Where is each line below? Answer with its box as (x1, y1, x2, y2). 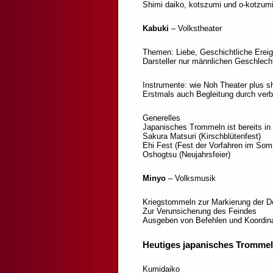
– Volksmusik (166, 174, 216, 183)
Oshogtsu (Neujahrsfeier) (143, 150, 230, 160)
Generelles (143, 113, 180, 123)
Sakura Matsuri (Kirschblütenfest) (143, 132, 261, 141)
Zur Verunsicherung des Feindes (143, 207, 257, 216)
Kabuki (143, 24, 169, 34)
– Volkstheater (169, 24, 222, 34)
